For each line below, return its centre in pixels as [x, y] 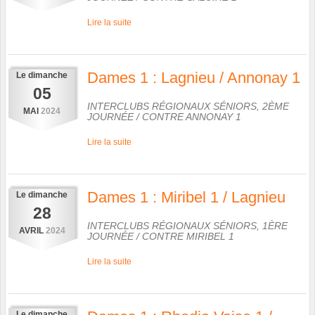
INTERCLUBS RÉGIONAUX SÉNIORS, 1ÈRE [187, 225]
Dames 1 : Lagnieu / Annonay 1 [194, 77]
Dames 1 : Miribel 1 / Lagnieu [186, 197]
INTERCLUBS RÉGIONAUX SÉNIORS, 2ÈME [188, 106]
